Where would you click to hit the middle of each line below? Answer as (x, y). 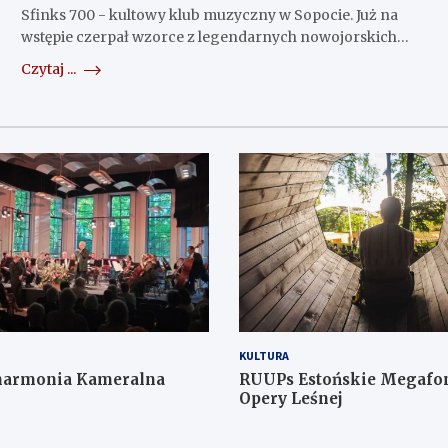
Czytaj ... (49, 69)
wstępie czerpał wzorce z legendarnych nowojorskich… (214, 37)
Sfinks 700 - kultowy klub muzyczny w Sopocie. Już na (209, 15)
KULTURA (264, 355)
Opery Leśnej (291, 398)
